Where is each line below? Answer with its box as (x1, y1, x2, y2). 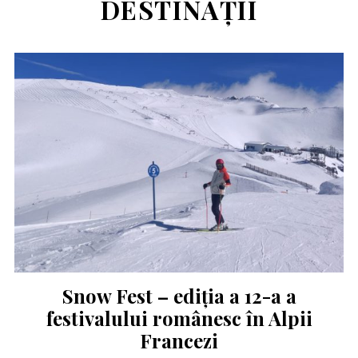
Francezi (140, 328, 218, 354)
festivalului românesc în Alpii (46, 305, 312, 332)
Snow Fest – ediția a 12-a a (62, 283, 296, 309)
